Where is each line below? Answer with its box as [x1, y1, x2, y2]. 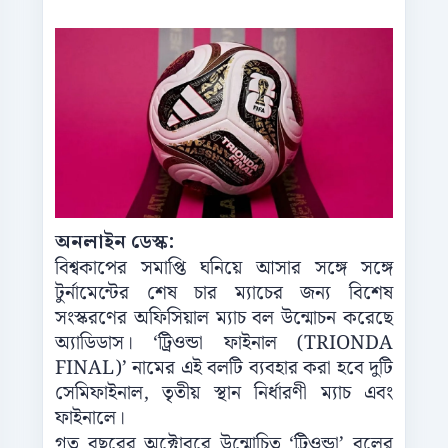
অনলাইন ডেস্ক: [55, 227, 174, 259]
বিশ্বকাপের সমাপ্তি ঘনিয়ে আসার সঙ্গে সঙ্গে [55, 253, 393, 285]
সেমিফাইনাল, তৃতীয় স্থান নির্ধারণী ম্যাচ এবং [55, 378, 393, 410]
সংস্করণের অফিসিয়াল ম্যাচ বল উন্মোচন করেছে [55, 303, 393, 335]
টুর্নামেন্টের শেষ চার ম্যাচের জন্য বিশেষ [55, 278, 393, 310]
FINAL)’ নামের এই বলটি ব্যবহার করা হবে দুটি [55, 353, 393, 385]
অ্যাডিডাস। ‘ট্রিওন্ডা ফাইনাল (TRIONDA [55, 328, 393, 360]
